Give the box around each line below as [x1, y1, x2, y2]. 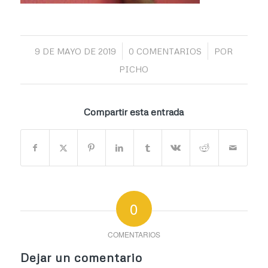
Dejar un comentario [20, 250, 142, 265]
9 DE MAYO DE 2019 [35, 46, 117, 57]
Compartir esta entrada [84, 106, 184, 118]
